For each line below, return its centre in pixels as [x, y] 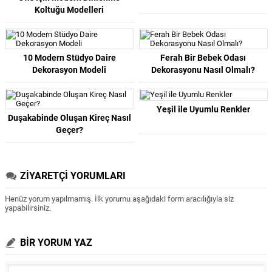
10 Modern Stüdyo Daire [69, 58]
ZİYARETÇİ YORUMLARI [73, 176]
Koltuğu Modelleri [70, 10]
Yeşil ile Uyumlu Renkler [203, 109]
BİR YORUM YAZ [56, 243]
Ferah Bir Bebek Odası [203, 58]
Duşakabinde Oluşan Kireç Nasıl [69, 118]
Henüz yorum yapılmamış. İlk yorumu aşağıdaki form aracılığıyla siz [119, 199]
